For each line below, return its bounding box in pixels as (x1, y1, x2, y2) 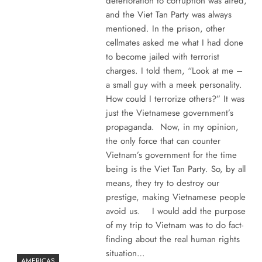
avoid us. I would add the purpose (105, 204, 246, 218)
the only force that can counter (105, 134, 220, 147)
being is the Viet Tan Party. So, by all (105, 162, 246, 175)
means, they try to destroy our (105, 176, 219, 189)
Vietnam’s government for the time (105, 148, 237, 161)
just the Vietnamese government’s (105, 106, 233, 119)
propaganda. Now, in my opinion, (105, 120, 239, 133)
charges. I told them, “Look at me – (105, 64, 243, 77)
